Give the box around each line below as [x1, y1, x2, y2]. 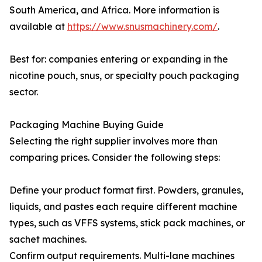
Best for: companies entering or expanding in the [9, 53, 228, 65]
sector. [9, 86, 38, 98]
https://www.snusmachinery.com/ [67, 20, 218, 32]
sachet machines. [9, 233, 87, 245]
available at [9, 20, 67, 32]
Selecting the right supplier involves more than [9, 135, 218, 147]
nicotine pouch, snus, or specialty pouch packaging [9, 70, 239, 81]
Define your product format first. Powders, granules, [9, 184, 243, 196]
